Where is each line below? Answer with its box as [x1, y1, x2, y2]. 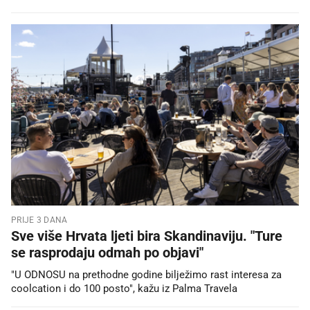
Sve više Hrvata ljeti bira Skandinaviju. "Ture [11, 227, 282, 244]
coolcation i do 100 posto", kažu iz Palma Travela [11, 282, 237, 295]
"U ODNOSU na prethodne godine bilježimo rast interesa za [11, 268, 282, 281]
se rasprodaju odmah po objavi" [11, 244, 203, 261]
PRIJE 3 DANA [11, 215, 68, 225]
